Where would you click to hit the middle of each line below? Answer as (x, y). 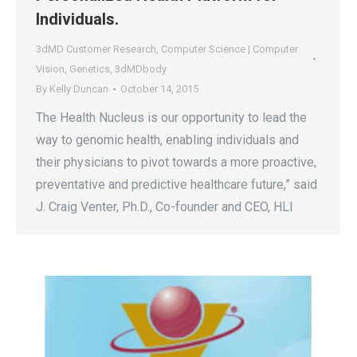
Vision (50, 69)
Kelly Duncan (79, 89)
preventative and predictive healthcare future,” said (177, 184)
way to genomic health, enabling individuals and (167, 140)
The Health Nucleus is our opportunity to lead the (171, 118)
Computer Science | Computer (229, 49)
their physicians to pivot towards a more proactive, (176, 162)
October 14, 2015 (159, 89)
